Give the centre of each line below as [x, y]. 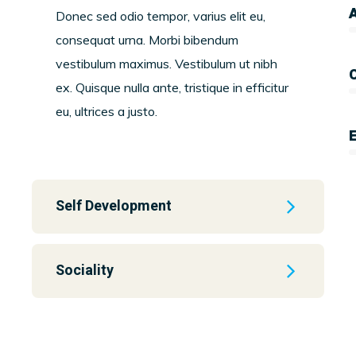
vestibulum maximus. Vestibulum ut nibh [166, 64]
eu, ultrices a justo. [106, 111]
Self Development [114, 206]
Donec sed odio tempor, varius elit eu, [161, 16]
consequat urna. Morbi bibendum [147, 40]
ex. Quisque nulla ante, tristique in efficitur [172, 87]
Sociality [85, 271]
